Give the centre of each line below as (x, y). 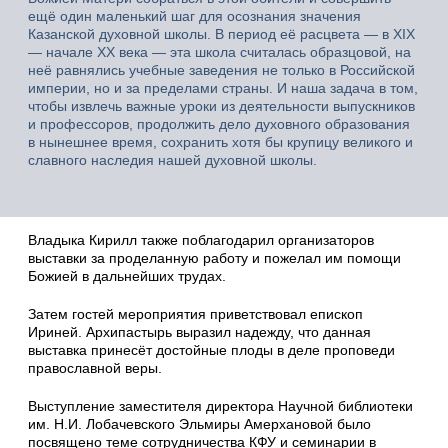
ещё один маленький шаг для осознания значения (194, 15)
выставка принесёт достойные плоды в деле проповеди (211, 349)
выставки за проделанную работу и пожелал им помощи (214, 257)
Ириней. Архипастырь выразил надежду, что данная (199, 331)
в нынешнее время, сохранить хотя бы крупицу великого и (220, 141)
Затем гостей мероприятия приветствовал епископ (195, 313)
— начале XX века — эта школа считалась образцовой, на (219, 51)
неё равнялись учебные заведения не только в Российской (221, 69)
